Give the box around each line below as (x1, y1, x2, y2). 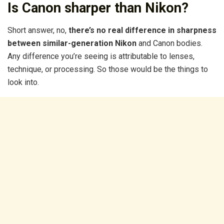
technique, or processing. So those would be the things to (7, 64, 208, 74)
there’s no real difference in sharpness (68, 25, 216, 35)
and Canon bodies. (136, 38, 202, 48)
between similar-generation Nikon (7, 38, 136, 48)
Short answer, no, (7, 25, 68, 35)
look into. (7, 77, 39, 87)
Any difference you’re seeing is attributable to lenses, (7, 51, 194, 61)
